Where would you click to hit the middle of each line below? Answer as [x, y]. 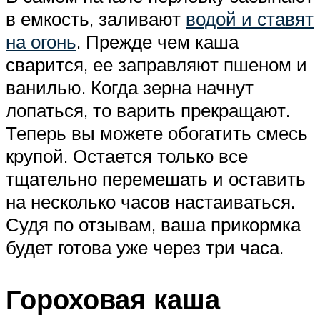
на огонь [41, 42]
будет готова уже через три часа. [145, 247]
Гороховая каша [113, 299]
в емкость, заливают [96, 19]
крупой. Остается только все [127, 156]
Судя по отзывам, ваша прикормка [153, 225]
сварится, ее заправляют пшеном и [156, 65]
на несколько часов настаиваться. [150, 202]
